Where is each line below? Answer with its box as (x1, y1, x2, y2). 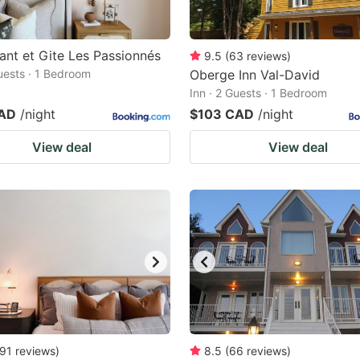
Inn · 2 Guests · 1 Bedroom (190, 86, 327, 100)
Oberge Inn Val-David (190, 67, 320, 83)
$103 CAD (190, 106, 254, 122)
